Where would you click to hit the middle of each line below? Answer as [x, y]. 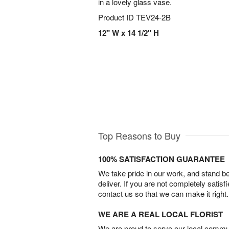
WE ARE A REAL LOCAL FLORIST [161, 214]
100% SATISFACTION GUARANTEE [162, 159]
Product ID [117, 17]
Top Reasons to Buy [139, 135]
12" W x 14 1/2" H [129, 33]
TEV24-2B [153, 17]
